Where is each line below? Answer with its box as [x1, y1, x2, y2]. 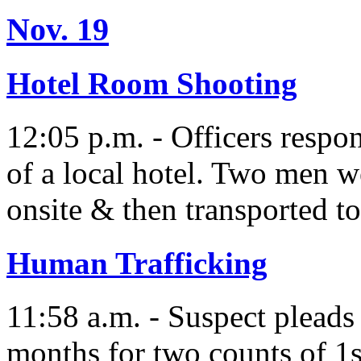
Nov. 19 [6, 10, 109, 48]
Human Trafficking [6, 245, 268, 280]
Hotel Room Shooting [6, 65, 297, 101]
